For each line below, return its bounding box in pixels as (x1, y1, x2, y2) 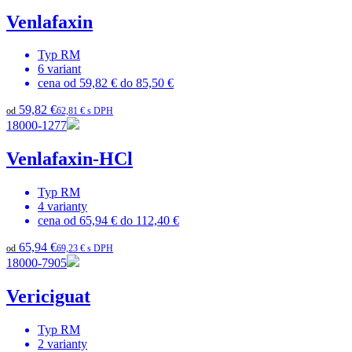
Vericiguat (6, 286, 90, 307)
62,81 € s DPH (57, 105, 113, 117)
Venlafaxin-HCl (6, 148, 133, 170)
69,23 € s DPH (57, 243, 113, 255)
